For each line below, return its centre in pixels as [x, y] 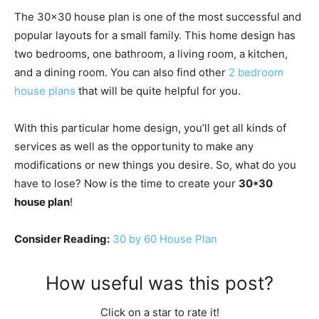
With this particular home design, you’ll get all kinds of [150, 127]
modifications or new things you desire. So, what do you [155, 164]
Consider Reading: [62, 239]
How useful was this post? [159, 283]
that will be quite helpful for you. [158, 90]
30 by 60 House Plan [165, 239]
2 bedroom [256, 72]
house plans [45, 90]
